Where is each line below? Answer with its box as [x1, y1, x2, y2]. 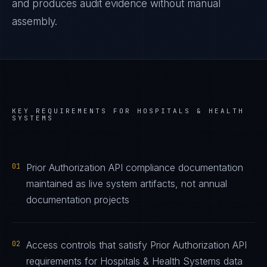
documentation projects [26, 194, 129, 206]
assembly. [12, 15, 57, 27]
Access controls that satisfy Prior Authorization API [26, 239, 247, 251]
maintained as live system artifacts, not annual [26, 178, 227, 190]
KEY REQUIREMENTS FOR [12, 107, 137, 115]
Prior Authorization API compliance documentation [26, 162, 243, 173]
